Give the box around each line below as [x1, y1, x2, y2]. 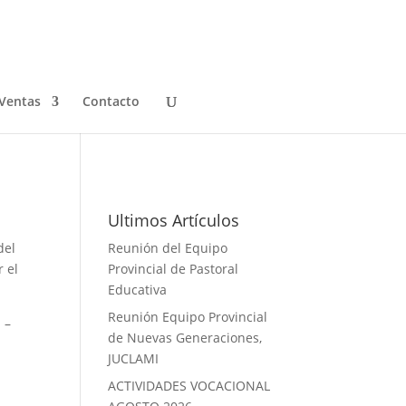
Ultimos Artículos [108, 209, 240, 231]
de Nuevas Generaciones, [108, 329, 263, 346]
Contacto [82, 92, 140, 110]
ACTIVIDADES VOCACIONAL [108, 377, 271, 394]
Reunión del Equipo [108, 239, 228, 256]
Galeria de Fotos [108, 118, 207, 135]
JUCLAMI [108, 350, 159, 367]
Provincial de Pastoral [108, 260, 239, 277]
